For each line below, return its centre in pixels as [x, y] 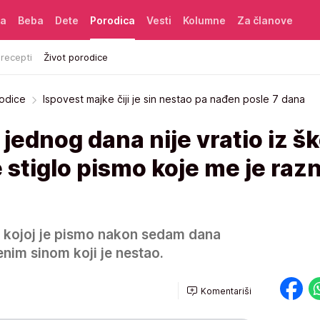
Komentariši [226, 291]
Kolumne [204, 20]
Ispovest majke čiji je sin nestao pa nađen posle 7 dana [174, 99]
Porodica [112, 20]
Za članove [265, 20]
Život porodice [76, 57]
